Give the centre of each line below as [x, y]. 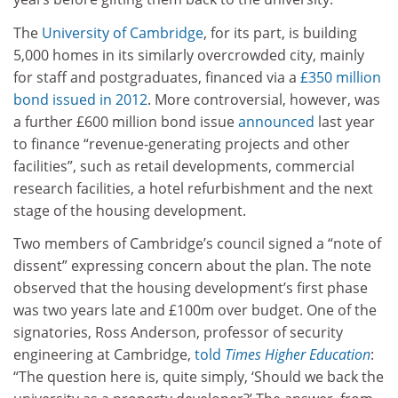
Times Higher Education [298, 355]
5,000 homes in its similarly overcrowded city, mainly [189, 55]
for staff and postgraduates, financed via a [157, 77]
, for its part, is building [280, 32]
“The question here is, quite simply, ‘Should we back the [199, 377]
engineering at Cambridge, [104, 355]
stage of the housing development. [130, 210]
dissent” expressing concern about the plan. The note [192, 266]
